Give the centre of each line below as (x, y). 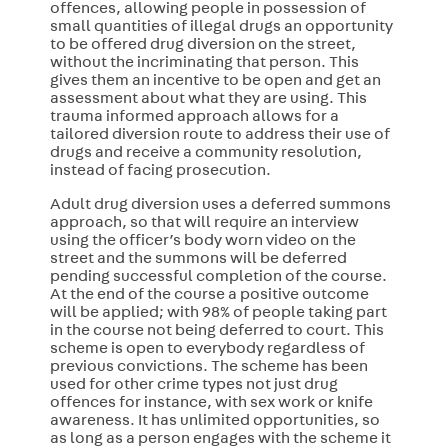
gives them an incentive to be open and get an (215, 82)
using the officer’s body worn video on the (202, 242)
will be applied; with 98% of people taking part (218, 314)
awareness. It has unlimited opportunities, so (214, 422)
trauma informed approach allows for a (194, 118)
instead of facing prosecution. (160, 172)
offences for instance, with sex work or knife (211, 404)
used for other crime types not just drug (193, 386)
